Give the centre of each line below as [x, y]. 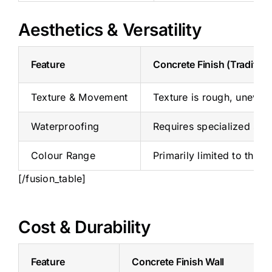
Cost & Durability [84, 227]
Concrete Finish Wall [178, 261]
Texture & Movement [79, 97]
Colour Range [63, 155]
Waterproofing [65, 126]
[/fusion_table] [52, 178]
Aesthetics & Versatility [110, 29]
